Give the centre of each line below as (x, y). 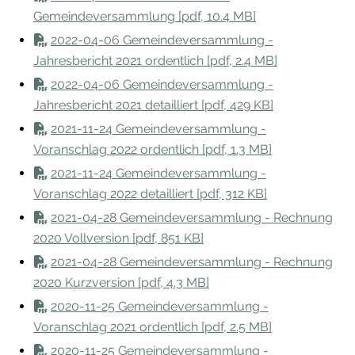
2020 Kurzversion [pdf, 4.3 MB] (121, 282)
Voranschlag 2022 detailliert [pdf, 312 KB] (150, 194)
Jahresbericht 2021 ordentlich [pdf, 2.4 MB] (155, 61)
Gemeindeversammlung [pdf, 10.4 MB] (144, 16)
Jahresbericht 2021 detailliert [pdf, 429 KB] (153, 105)
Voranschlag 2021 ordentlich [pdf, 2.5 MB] (152, 327)
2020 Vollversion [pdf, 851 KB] (118, 238)
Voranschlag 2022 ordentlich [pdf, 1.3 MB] (152, 149)
